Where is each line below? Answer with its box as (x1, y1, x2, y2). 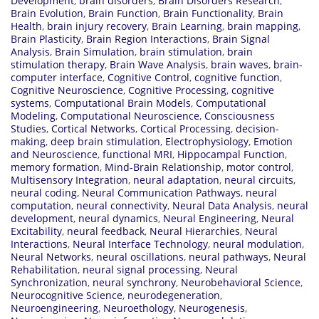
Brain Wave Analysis (110, 57, 206, 71)
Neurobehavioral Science (181, 275, 300, 289)
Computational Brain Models (54, 95, 191, 110)
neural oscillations (96, 249, 184, 263)
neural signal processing (83, 262, 200, 276)
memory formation (11, 159, 100, 174)
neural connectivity (76, 198, 167, 212)
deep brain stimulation (51, 134, 160, 148)
